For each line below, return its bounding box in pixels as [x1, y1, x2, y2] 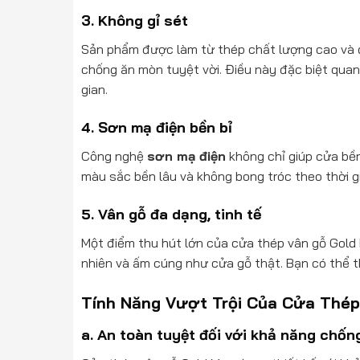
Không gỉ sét [97, 11, 188, 31]
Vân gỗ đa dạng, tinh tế [97, 204, 261, 223]
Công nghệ [80, 147, 147, 164]
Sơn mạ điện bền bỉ [97, 117, 232, 137]
